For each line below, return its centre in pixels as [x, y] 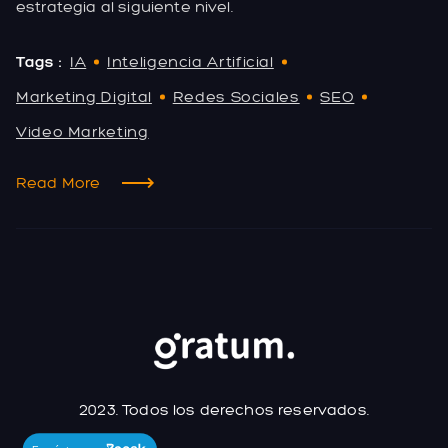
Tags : [39, 61]
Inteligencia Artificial [190, 61]
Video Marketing [82, 131]
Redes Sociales [236, 96]
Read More [58, 182]
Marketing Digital [84, 96]
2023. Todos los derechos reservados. [224, 409]
